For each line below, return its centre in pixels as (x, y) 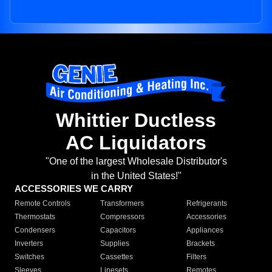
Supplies (115, 244)
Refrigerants (206, 204)
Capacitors (118, 230)
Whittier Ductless (136, 121)
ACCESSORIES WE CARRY (74, 189)
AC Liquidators (136, 143)
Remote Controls (42, 204)
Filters (196, 257)
